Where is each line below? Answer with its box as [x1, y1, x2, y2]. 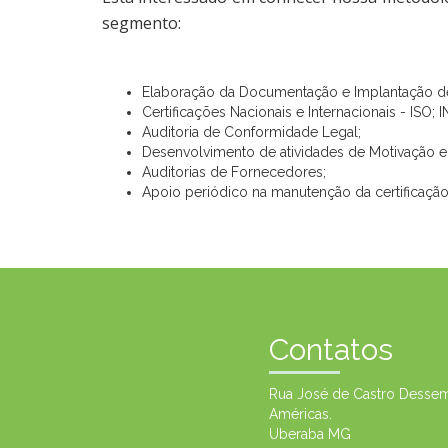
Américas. [268, 406, 332, 422]
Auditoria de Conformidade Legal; [142, 124, 361, 140]
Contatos [268, 332, 393, 367]
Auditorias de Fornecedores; [142, 164, 326, 180]
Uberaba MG [268, 426, 351, 442]
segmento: [102, 12, 189, 34]
